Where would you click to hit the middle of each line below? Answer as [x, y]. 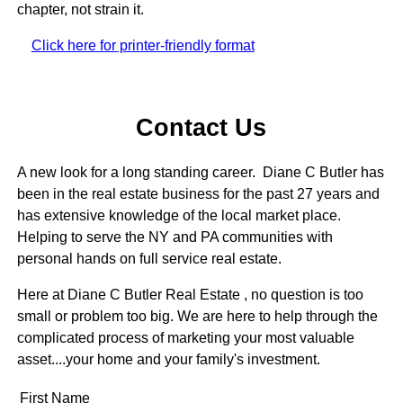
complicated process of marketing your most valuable [185, 338]
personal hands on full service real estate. [149, 259]
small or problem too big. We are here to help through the [197, 317]
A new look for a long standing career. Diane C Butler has [200, 173]
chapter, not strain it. [80, 10]
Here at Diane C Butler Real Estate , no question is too [190, 295]
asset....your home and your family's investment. [168, 360]
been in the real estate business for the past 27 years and [198, 194]
